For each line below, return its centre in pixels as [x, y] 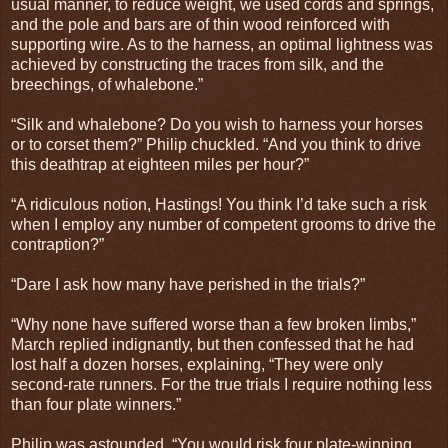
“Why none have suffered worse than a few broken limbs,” [213, 324]
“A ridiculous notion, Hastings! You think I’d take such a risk [219, 204]
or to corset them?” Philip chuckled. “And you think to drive [216, 144]
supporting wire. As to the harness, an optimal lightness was [222, 44]
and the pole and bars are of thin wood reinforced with [200, 24]
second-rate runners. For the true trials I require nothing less [221, 384]
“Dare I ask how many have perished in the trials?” [188, 284]
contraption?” [57, 244]
